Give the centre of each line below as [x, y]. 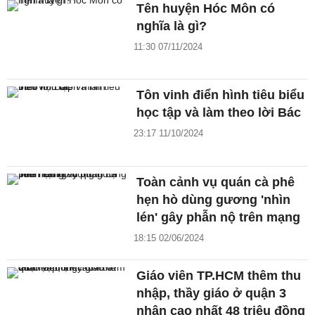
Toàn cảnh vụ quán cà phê [216, 182]
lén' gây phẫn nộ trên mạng [219, 218]
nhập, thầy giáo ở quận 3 [212, 294]
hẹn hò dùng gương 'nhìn [214, 200]
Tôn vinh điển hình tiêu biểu [221, 95]
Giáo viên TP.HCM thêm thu [219, 276]
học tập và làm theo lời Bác [219, 113]
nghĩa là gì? [172, 26]
